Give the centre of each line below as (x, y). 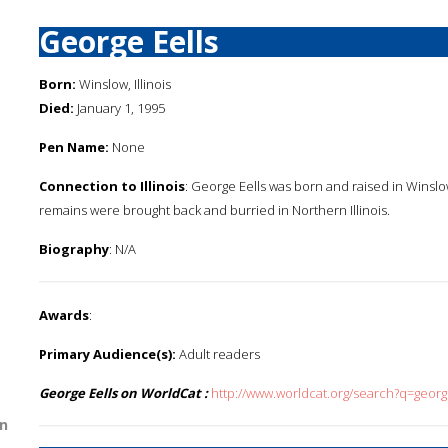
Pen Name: (74, 147)
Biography (74, 249)
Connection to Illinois (112, 186)
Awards (64, 315)
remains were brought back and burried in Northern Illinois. (214, 210)
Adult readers (218, 354)
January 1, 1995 (119, 108)
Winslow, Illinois (123, 84)
